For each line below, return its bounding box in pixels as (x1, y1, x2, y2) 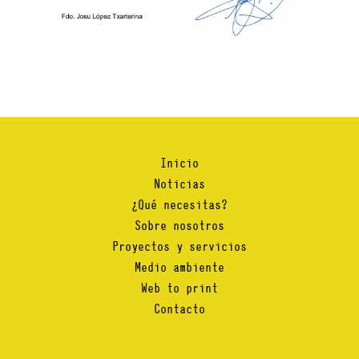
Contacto (154, 301, 205, 317)
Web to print (141, 280, 218, 296)
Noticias (154, 175, 205, 192)
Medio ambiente (135, 259, 224, 275)
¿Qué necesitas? (131, 196, 228, 212)
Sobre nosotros (135, 217, 224, 233)
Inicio (160, 155, 199, 171)
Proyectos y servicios (112, 238, 247, 254)
